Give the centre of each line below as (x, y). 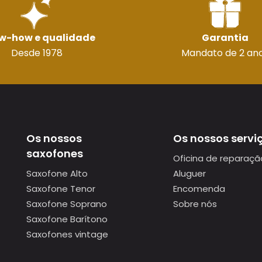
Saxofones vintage (67, 234)
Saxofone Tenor (61, 189)
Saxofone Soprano (67, 204)
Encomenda (199, 189)
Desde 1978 (37, 53)
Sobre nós (195, 204)
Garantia (225, 38)
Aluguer (189, 173)
